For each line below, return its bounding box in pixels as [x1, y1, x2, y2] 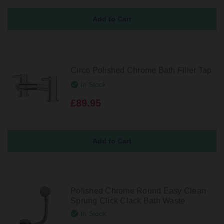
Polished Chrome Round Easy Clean [70, 186, 206, 195]
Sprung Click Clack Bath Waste [70, 196, 185, 205]
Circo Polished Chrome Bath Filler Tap [70, 66, 212, 75]
